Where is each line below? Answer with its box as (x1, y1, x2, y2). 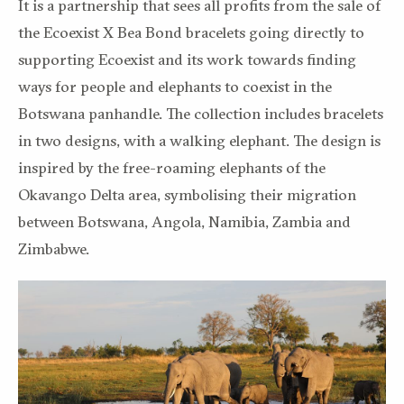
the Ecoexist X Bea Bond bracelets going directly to (18, 22, 364, 41)
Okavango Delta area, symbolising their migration (18, 184, 356, 204)
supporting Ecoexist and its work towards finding (18, 49, 356, 69)
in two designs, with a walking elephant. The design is (18, 130, 381, 150)
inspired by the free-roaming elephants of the (18, 157, 326, 177)
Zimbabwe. (18, 238, 89, 258)
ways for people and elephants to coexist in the (18, 76, 332, 96)
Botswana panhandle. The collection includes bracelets (18, 103, 383, 123)
